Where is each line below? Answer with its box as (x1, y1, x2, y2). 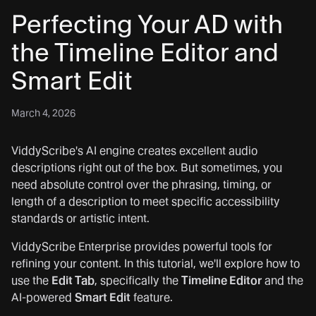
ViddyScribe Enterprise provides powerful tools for (11, 239, 272, 253)
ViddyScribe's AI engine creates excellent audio (11, 143, 257, 157)
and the (262, 273, 303, 287)
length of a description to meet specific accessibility (11, 194, 280, 208)
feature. (130, 290, 173, 304)
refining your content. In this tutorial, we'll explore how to (11, 256, 300, 270)
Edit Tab (51, 273, 95, 287)
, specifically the (95, 273, 181, 287)
